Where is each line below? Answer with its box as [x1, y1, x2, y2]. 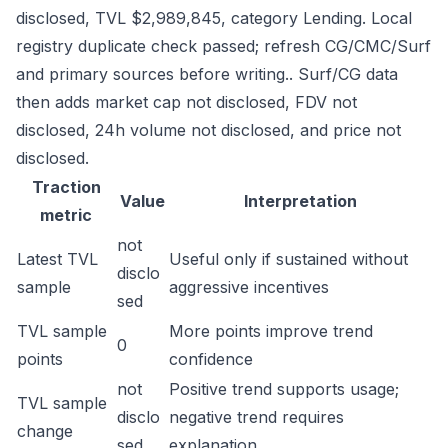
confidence [169, 349, 253, 369]
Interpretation [243, 191, 357, 211]
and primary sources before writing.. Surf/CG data [16, 64, 398, 84]
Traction [31, 177, 101, 197]
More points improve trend [169, 321, 373, 341]
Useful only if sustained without [169, 249, 408, 269]
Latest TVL [17, 249, 98, 269]
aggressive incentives [169, 277, 329, 297]
